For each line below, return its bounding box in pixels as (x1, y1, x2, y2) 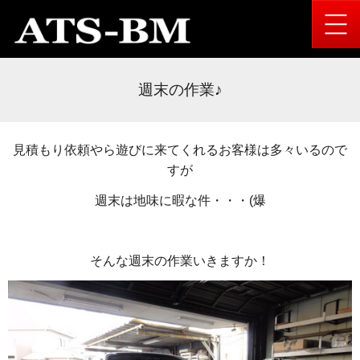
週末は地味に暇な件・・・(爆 (94, 193, 266, 207)
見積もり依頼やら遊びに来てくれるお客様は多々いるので (13, 143, 347, 157)
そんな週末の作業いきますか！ (90, 253, 270, 268)
